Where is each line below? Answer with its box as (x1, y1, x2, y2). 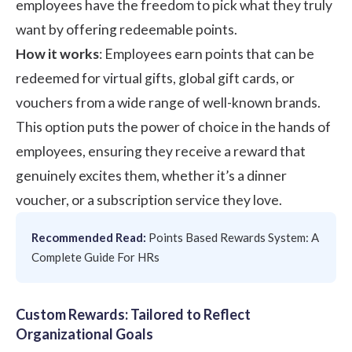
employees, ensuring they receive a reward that (16, 142, 306, 159)
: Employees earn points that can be (99, 45, 314, 62)
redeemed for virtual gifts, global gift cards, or (16, 69, 295, 86)
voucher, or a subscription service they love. (16, 191, 282, 208)
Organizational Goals (16, 324, 153, 343)
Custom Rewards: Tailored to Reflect (16, 305, 251, 323)
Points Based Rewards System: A (146, 229, 319, 244)
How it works (16, 45, 99, 62)
